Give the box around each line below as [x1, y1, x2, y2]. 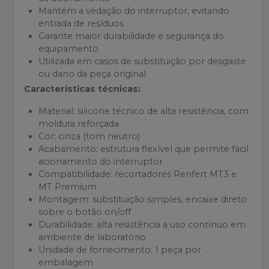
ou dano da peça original [38, 68, 146, 79]
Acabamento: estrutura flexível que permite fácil [38, 144, 249, 154]
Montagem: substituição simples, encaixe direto [38, 194, 247, 205]
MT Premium [38, 181, 97, 192]
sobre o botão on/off [38, 207, 131, 217]
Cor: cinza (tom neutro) [38, 131, 140, 142]
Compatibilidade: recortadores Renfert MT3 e [38, 169, 237, 180]
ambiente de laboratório [38, 232, 146, 243]
